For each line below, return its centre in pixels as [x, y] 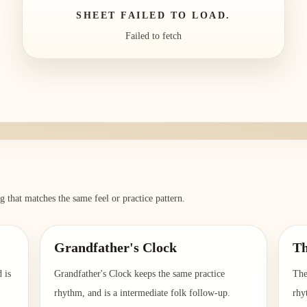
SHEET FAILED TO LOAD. [153, 15]
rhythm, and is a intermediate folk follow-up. [142, 293]
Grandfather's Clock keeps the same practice [139, 274]
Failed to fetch [153, 36]
